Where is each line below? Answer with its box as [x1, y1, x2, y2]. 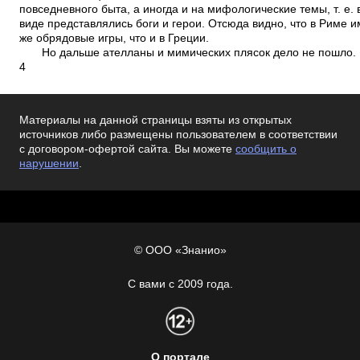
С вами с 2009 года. [127, 278, 233, 290]
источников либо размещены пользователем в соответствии [19, 129, 337, 141]
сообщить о [235, 143, 297, 155]
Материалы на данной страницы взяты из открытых [19, 114, 292, 126]
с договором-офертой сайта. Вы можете [19, 143, 235, 155]
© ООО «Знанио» [133, 244, 227, 256]
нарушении [19, 157, 79, 170]
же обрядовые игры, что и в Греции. [19, 32, 209, 44]
